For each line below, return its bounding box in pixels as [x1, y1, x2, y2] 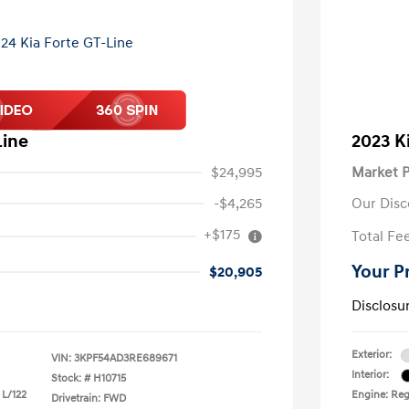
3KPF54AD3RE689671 [74, 351, 177, 365]
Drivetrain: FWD [51, 392, 126, 405]
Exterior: [351, 348, 392, 362]
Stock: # [51, 372, 90, 385]
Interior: [351, 368, 389, 382]
